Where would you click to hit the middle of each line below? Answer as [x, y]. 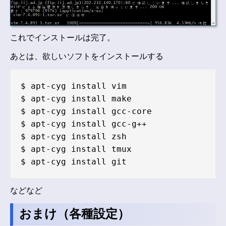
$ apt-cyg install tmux [76, 149]
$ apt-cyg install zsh [74, 137]
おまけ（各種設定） [74, 214]
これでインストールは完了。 [63, 38]
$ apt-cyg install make [76, 99]
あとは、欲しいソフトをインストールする [87, 57]
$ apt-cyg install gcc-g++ [84, 124]
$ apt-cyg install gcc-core [86, 111]
